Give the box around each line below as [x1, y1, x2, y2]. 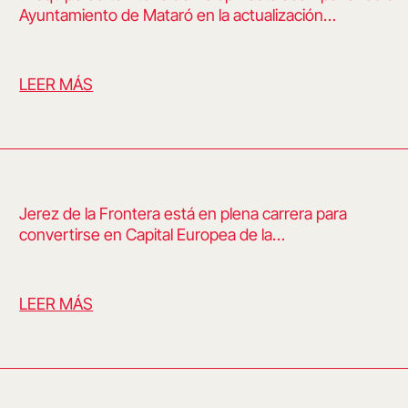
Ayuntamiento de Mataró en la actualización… [19, 5, 337, 25]
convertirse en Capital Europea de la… [19, 225, 286, 244]
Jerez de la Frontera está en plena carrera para [19, 204, 348, 223]
